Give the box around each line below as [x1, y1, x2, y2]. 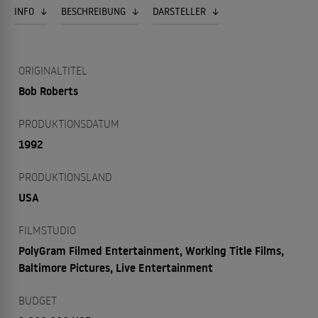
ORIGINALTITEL [18, 63, 87, 77]
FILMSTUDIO [18, 223, 76, 237]
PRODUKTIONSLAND [18, 170, 112, 184]
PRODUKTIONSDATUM [18, 116, 119, 131]
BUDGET [18, 293, 57, 307]
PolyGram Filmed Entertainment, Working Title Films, [18, 243, 284, 258]
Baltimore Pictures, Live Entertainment [18, 260, 213, 275]
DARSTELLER [153, 5, 209, 18]
